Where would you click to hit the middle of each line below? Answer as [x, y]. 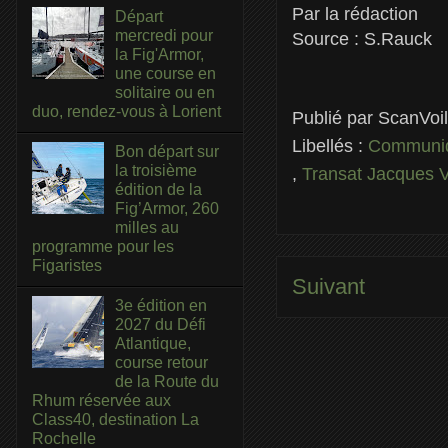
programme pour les [103, 246]
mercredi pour [164, 35]
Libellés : [330, 145]
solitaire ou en [165, 92]
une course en [166, 73]
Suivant [328, 287]
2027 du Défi [161, 325]
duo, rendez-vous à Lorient [126, 111]
